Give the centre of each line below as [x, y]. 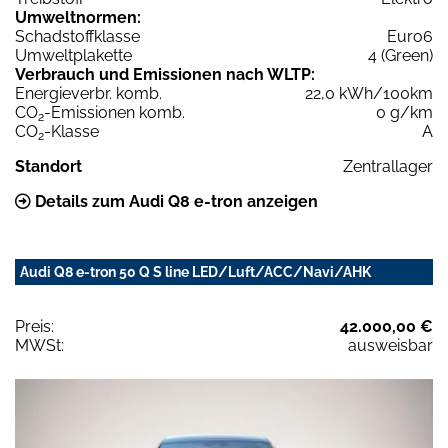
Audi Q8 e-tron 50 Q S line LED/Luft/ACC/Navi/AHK [195, 271]
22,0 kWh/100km [369, 93]
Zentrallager [388, 166]
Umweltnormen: [78, 17]
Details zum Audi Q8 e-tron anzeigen [174, 201]
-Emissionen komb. [114, 112]
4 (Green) [400, 55]
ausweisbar [390, 345]
